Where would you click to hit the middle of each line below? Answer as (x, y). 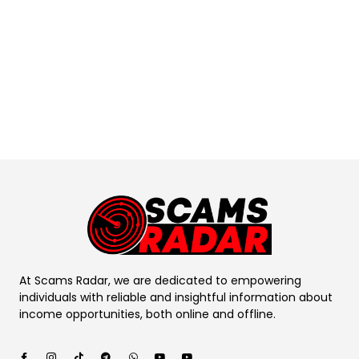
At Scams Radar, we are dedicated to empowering (160, 280)
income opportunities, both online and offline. (149, 314)
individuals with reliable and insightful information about (176, 297)
